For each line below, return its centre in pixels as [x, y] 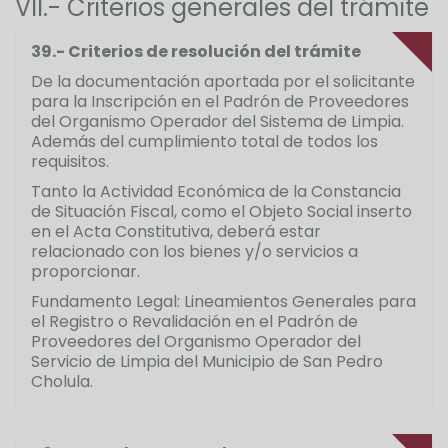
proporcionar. [85, 272]
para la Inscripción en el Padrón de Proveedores [220, 102]
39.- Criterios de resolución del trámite [196, 52]
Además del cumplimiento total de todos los [204, 142]
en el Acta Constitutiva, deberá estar [176, 232]
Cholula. [62, 382]
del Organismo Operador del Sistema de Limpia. [217, 122]
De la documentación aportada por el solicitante [223, 82]
